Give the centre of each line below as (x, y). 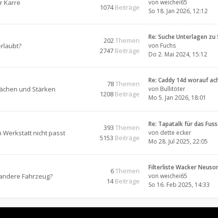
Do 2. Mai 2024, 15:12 (178, 54)
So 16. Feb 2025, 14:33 (179, 185)
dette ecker (176, 133)
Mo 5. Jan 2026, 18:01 (177, 98)
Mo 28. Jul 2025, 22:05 (178, 141)
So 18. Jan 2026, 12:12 (178, 11)
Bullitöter (173, 89)
